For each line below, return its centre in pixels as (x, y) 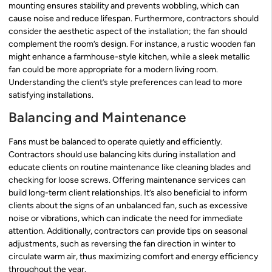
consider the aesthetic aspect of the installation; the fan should (128, 31)
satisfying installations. (51, 95)
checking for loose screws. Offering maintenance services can (127, 180)
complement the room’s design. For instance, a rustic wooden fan (132, 44)
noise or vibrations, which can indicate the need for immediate (126, 219)
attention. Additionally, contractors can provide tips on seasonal (128, 231)
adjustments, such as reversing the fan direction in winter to (122, 244)
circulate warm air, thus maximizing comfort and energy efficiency (133, 257)
